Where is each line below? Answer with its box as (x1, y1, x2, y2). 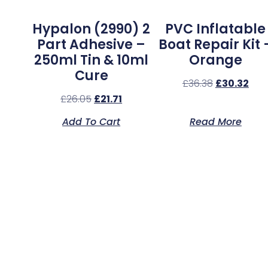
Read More (189, 115, 242, 129)
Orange (188, 51, 242, 70)
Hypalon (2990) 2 (32, 20, 151, 39)
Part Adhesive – (37, 35, 146, 54)
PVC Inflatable (165, 20, 266, 39)
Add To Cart (62, 115, 121, 129)
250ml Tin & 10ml (34, 51, 149, 70)
